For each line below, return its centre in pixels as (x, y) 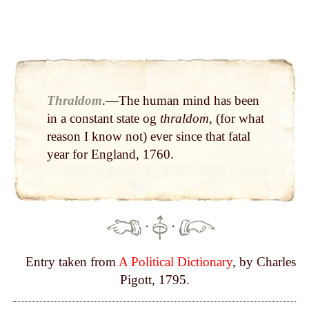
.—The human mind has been (180, 101)
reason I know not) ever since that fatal (148, 137)
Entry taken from (72, 261)
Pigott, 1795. (154, 279)
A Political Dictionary (176, 261)
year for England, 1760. (110, 154)
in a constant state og (103, 119)
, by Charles (265, 261)
